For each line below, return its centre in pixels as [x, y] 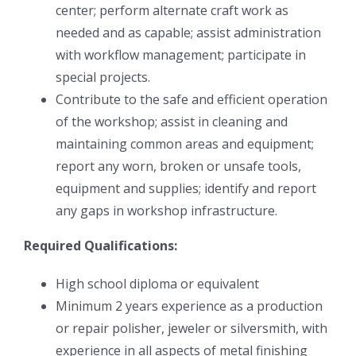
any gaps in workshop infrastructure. [166, 210]
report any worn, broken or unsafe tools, [178, 166]
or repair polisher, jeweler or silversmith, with [192, 328]
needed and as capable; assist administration [188, 32]
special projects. [103, 77]
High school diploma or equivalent [157, 283]
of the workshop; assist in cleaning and [172, 121]
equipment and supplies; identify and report [186, 188]
